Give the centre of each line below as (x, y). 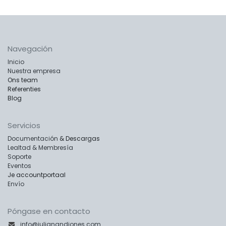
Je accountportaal (37, 175)
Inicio (16, 62)
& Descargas (79, 138)
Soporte (19, 156)
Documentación (33, 138)
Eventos (19, 165)
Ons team (23, 80)
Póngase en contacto (49, 211)
